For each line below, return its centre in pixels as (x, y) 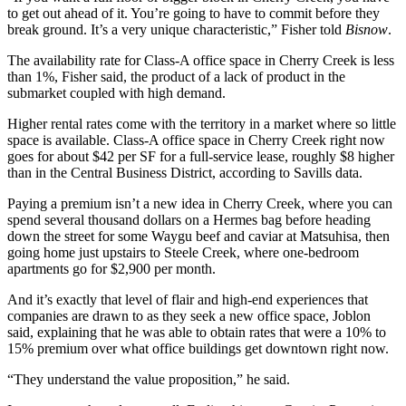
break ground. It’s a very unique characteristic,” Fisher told (176, 30)
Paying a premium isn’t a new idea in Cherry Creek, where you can (200, 204)
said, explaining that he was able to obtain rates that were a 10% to (197, 333)
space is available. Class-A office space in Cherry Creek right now (196, 140)
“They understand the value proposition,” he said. (149, 380)
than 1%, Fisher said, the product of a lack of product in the (176, 77)
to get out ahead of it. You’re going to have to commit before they (193, 14)
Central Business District (141, 173)
